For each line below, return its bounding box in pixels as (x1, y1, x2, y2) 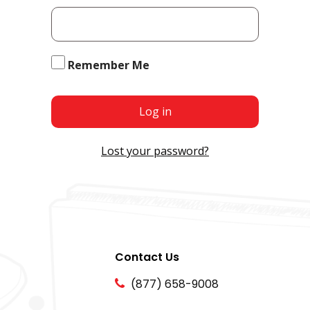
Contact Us (114, 249, 179, 265)
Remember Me (68, 57, 149, 73)
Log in (138, 104, 172, 119)
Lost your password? (101, 143, 209, 158)
